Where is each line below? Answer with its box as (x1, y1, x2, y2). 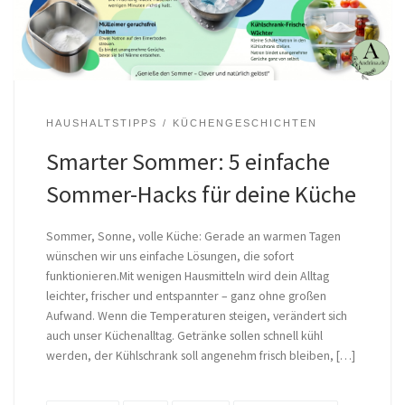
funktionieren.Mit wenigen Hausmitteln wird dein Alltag (45, 268, 329, 285)
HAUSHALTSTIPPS (45, 117, 157, 128)
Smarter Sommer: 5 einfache (45, 146, 330, 177)
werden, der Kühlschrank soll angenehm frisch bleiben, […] (45, 347, 355, 364)
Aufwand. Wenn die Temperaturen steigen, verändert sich (45, 307, 347, 325)
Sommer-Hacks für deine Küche (45, 179, 356, 210)
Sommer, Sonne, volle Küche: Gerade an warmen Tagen (45, 228, 341, 245)
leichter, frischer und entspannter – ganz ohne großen (45, 287, 326, 305)
